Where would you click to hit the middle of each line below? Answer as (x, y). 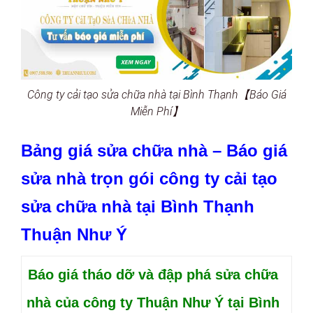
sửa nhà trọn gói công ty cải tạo (149, 179)
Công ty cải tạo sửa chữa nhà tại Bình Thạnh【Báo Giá (156, 95)
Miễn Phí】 (156, 111)
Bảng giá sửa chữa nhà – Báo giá (154, 151)
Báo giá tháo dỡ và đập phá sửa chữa (153, 275)
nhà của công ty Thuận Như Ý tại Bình (153, 303)
